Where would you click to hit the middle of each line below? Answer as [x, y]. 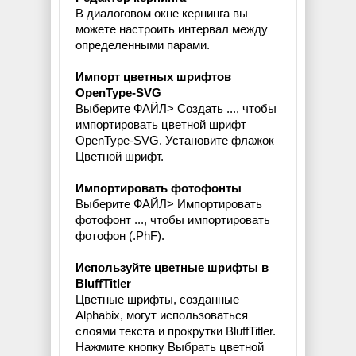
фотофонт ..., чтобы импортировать [173, 220]
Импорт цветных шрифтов [153, 77]
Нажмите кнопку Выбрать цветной [170, 347]
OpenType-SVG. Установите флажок [175, 141]
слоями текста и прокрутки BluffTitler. [176, 331]
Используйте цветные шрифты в [172, 268]
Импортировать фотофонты [159, 188]
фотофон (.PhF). [120, 236]
